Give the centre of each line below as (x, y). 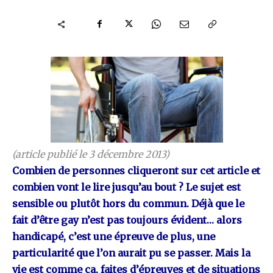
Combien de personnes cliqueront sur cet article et (136, 171)
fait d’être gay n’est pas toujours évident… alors (127, 220)
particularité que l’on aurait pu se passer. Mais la (131, 253)
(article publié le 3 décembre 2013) (91, 154)
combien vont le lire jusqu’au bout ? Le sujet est (126, 187)
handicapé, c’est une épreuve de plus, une (114, 236)
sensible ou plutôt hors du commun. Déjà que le (128, 204)
